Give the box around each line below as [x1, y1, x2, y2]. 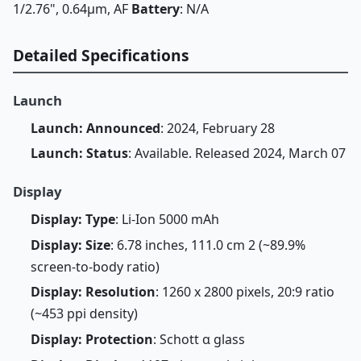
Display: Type [30, 210, 115, 228]
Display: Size [30, 235, 110, 254]
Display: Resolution [30, 283, 156, 301]
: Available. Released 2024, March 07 [127, 144, 346, 163]
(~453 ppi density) [30, 305, 138, 323]
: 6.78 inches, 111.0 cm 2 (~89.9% [110, 235, 305, 254]
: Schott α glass [152, 330, 245, 349]
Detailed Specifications [13, 44, 189, 67]
